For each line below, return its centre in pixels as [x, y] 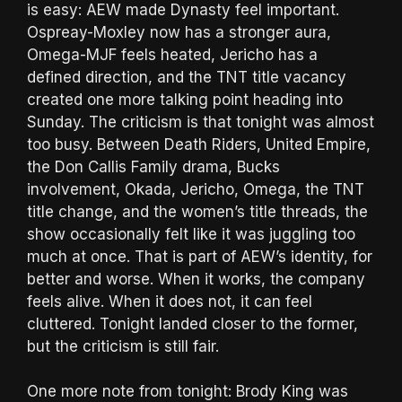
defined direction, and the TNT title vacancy [187, 77]
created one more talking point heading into [185, 99]
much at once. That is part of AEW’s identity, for [200, 256]
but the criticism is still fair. [123, 346]
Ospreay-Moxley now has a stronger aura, [179, 32]
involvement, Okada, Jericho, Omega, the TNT [196, 189]
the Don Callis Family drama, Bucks [153, 166]
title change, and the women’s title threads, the [197, 211]
